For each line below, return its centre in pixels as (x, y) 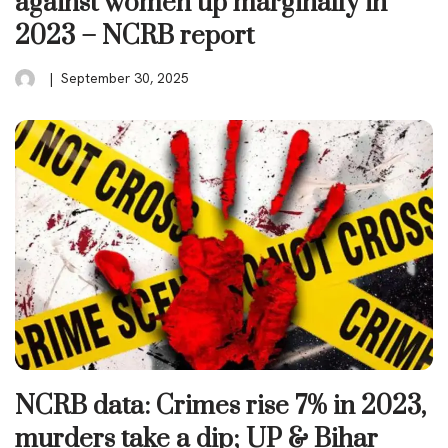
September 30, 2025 (125, 77)
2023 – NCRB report (134, 36)
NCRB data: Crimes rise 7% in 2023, (220, 406)
